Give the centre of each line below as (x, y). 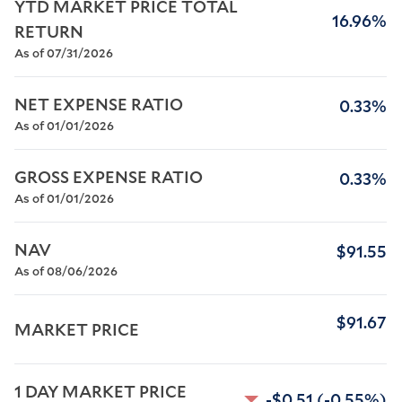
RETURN (49, 31)
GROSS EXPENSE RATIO (109, 177)
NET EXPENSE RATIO (99, 104)
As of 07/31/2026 (64, 53)
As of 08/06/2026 (66, 271)
